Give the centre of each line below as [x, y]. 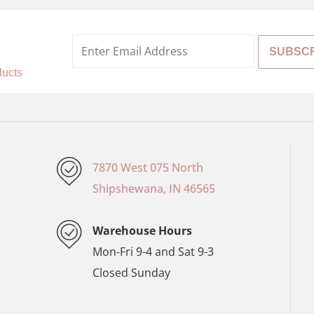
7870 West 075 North [148, 167]
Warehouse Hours [143, 230]
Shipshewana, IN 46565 [154, 188]
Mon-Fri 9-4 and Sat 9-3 [153, 251]
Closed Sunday [132, 272]
